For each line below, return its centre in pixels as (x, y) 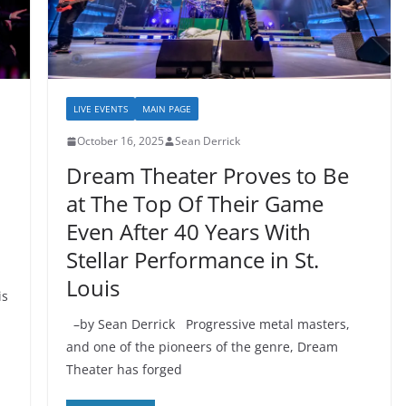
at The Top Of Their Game (194, 204)
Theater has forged (124, 370)
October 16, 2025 (120, 141)
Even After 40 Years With (188, 232)
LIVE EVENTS (100, 109)
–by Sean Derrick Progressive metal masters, (208, 324)
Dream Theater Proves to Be (207, 176)
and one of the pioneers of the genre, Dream (202, 347)
